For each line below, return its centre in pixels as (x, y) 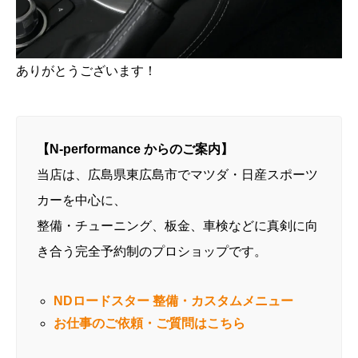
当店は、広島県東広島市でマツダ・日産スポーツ (177, 174)
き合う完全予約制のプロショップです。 (152, 251)
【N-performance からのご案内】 (135, 149)
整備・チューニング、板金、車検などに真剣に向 (177, 225)
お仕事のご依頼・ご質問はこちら (149, 323)
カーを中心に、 (82, 200)
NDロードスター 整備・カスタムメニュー (173, 300)
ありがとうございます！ (86, 70)
